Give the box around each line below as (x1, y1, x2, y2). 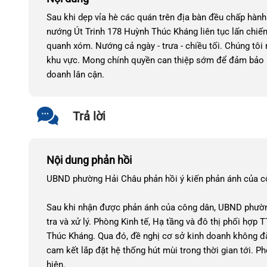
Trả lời (73, 109, 105, 123)
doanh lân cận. (46, 69, 107, 80)
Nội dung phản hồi (46, 154, 132, 166)
